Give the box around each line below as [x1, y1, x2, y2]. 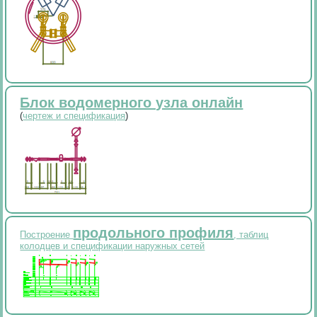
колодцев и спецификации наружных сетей [20, 241, 205, 252]
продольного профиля [73, 225, 234, 241]
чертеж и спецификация [23, 110, 126, 122]
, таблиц [234, 229, 269, 241]
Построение [20, 229, 74, 241]
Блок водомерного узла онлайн [20, 95, 243, 111]
